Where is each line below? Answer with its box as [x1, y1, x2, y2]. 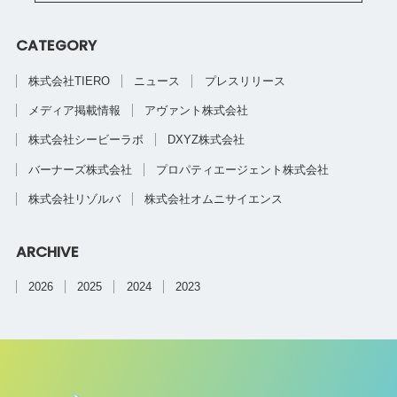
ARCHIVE [15, 240, 79, 262]
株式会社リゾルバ [28, 192, 121, 206]
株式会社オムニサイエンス [144, 192, 284, 206]
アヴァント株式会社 [144, 103, 249, 117]
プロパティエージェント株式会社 [156, 162, 330, 176]
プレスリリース [204, 74, 285, 88]
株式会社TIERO [28, 74, 111, 88]
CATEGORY [15, 35, 97, 57]
